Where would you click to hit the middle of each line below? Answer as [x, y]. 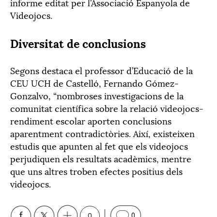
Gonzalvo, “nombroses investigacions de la [97, 95]
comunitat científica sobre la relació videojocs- [107, 108]
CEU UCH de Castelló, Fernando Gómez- [94, 82]
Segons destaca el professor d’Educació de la [101, 70]
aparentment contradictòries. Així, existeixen [102, 133]
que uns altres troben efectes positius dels [96, 170]
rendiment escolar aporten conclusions [91, 120]
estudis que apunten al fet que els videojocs [99, 145]
